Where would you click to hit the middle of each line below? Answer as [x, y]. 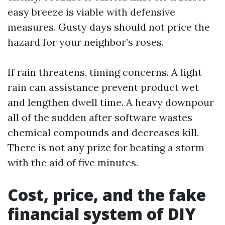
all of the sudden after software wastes [100, 117]
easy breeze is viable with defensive [91, 12]
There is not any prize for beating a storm [106, 147]
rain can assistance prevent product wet [103, 87]
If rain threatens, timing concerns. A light [105, 72]
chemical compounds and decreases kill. [103, 132]
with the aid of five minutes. [73, 162]
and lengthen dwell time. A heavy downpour [111, 102]
